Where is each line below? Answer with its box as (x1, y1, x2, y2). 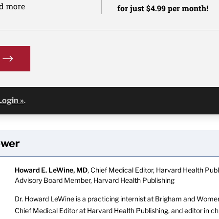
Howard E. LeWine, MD (14, 166, 88, 174)
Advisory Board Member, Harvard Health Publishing (14, 176, 175, 184)
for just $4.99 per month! (117, 3, 209, 13)
